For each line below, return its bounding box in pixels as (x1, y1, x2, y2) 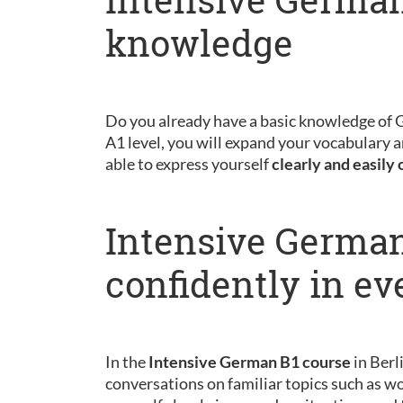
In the (105, 352, 148, 372)
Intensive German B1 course (148, 352, 351, 372)
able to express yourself (105, 154, 272, 174)
